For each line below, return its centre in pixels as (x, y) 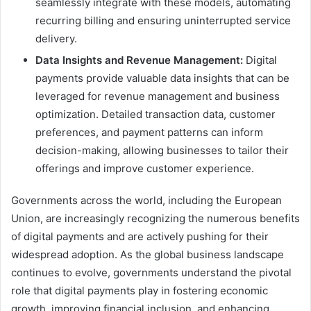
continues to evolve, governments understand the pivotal (151, 272)
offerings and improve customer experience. (145, 168)
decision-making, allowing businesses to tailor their (162, 150)
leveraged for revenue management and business (158, 96)
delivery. (56, 38)
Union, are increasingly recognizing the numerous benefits (155, 218)
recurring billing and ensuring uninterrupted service (163, 20)
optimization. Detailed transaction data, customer (155, 114)
